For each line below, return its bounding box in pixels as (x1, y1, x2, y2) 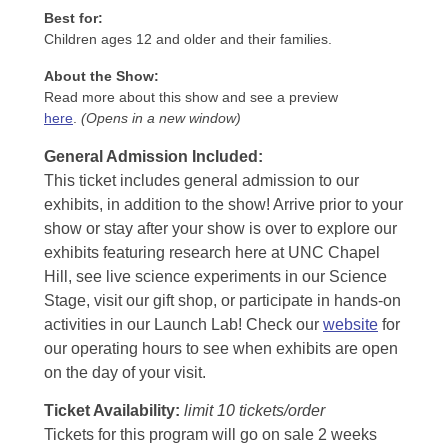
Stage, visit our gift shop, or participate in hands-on (44, 292, 401, 309)
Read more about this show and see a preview (44, 89, 338, 105)
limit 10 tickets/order (184, 402, 325, 419)
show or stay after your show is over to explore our (44, 220, 397, 237)
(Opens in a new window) (81, 110, 241, 126)
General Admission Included (44, 148, 258, 165)
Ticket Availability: (44, 402, 184, 419)
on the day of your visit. (44, 364, 206, 381)
